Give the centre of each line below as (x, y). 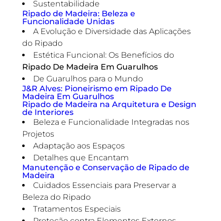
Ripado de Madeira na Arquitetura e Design (109, 104)
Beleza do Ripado (56, 197)
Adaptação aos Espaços (79, 146)
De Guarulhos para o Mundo (88, 79)
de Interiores (48, 112)
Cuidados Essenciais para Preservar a (104, 185)
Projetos (38, 134)
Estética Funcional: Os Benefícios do (103, 55)
